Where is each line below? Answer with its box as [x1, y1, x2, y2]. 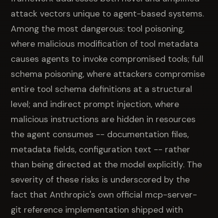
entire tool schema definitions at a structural [11, 83, 193, 94]
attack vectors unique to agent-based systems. [11, 8, 204, 19]
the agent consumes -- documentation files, [11, 128, 189, 140]
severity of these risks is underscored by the [11, 174, 190, 185]
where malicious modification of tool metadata [11, 38, 199, 49]
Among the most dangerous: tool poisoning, [11, 23, 185, 34]
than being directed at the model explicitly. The [11, 159, 202, 170]
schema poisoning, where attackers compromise [11, 68, 205, 79]
